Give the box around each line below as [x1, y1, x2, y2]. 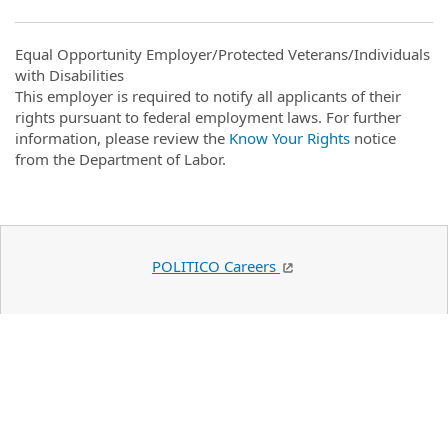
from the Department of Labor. [15, 149, 226, 169]
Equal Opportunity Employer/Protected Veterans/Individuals [15, 44, 430, 64]
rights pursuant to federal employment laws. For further [15, 107, 401, 127]
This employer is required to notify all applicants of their [15, 86, 401, 106]
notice [350, 128, 396, 148]
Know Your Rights [229, 128, 350, 148]
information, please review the [15, 128, 229, 148]
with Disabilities [15, 65, 124, 85]
